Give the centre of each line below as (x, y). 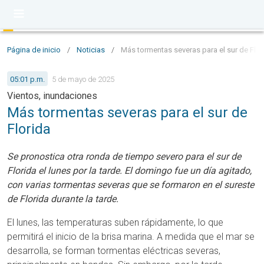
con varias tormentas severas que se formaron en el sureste (131, 185)
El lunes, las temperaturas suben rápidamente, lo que (115, 222)
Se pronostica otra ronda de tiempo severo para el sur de (124, 156)
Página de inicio (34, 50)
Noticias (91, 50)
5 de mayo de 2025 (83, 79)
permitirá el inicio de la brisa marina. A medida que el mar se (131, 237)
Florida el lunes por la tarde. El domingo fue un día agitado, (129, 171)
